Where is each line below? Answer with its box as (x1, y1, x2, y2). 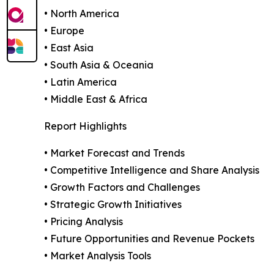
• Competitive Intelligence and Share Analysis (44, 164, 259, 177)
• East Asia (44, 42, 94, 54)
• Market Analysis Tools (44, 250, 151, 262)
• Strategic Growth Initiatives (44, 198, 182, 211)
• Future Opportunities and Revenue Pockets (44, 232, 254, 245)
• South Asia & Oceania (44, 59, 154, 72)
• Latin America (44, 76, 117, 89)
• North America (44, 7, 119, 20)
